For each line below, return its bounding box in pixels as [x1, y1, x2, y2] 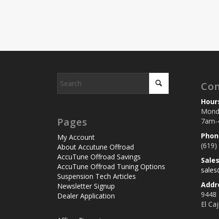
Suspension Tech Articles [57, 172, 136, 181]
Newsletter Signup [57, 181, 115, 191]
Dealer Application [57, 191, 115, 200]
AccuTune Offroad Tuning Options [57, 162, 165, 171]
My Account [57, 132, 95, 142]
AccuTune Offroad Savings [57, 152, 141, 161]
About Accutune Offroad [57, 142, 134, 152]
